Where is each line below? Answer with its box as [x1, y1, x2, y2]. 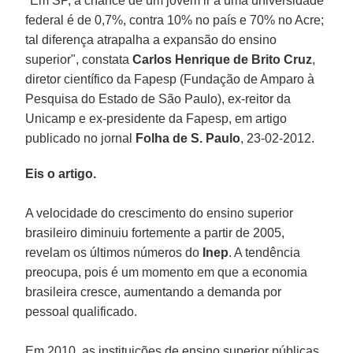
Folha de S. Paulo [136, 131, 241, 145]
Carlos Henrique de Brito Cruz [132, 52, 313, 66]
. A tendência [229, 245, 301, 259]
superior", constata [25, 52, 133, 66]
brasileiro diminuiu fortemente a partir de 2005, [25, 225, 285, 240]
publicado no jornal [25, 131, 136, 145]
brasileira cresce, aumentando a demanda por [25, 284, 282, 299]
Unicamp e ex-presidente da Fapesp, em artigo [25, 111, 288, 125]
